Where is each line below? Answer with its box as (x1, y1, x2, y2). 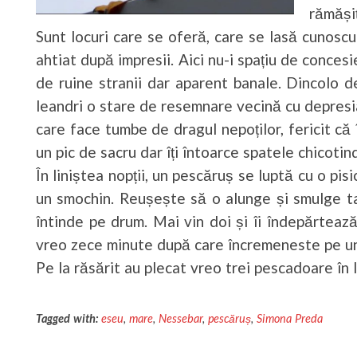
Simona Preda (256, 311, 323, 325)
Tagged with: (36, 311, 98, 325)
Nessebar (158, 311, 202, 325)
